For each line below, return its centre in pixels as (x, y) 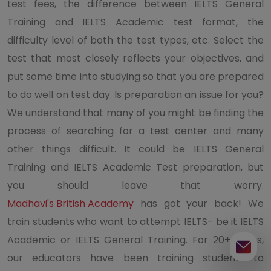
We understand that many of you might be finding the (135, 113)
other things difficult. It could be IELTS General (135, 149)
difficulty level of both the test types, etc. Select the (135, 40)
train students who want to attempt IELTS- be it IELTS (135, 221)
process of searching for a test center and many (135, 131)
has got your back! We (199, 203)
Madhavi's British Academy (70, 203)
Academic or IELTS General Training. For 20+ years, (135, 240)
